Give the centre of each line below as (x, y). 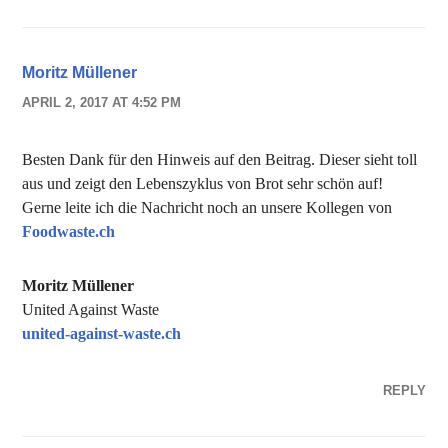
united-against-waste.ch (102, 333)
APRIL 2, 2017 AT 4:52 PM (102, 102)
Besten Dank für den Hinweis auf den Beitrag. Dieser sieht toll (220, 159)
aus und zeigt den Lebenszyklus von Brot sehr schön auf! (203, 183)
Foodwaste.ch (69, 231)
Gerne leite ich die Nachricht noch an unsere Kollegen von (207, 207)
